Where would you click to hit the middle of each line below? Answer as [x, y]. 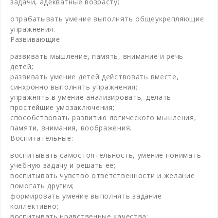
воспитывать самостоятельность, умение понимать [106, 155]
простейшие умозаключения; [63, 107]
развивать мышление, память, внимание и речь [97, 56]
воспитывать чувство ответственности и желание [103, 175]
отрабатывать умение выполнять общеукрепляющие [107, 18]
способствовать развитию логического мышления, [103, 117]
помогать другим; [42, 185]
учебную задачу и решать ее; [63, 165]
